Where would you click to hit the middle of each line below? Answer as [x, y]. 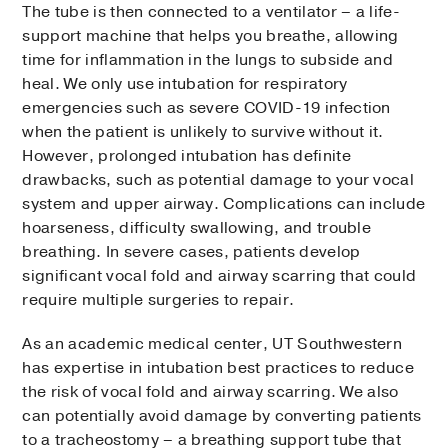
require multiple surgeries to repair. [158, 299]
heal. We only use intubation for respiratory [185, 83]
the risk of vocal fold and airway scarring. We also [210, 391]
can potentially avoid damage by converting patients [222, 415]
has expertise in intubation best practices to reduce [218, 367]
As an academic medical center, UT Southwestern [212, 343]
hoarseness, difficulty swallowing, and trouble [197, 227]
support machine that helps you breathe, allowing [210, 35]
